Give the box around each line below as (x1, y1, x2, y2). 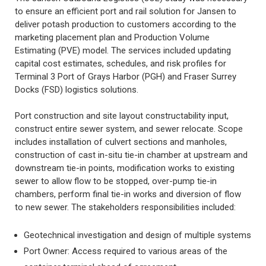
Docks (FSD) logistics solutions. (15, 84, 138, 95)
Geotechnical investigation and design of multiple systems (24, 229, 251, 240)
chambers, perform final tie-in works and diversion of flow (15, 189, 241, 199)
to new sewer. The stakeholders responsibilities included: (15, 202, 236, 213)
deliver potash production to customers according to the (15, 18, 236, 30)
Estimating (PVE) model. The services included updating (15, 45, 231, 56)
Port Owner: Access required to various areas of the (24, 245, 227, 256)
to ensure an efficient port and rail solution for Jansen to (15, 5, 236, 17)
